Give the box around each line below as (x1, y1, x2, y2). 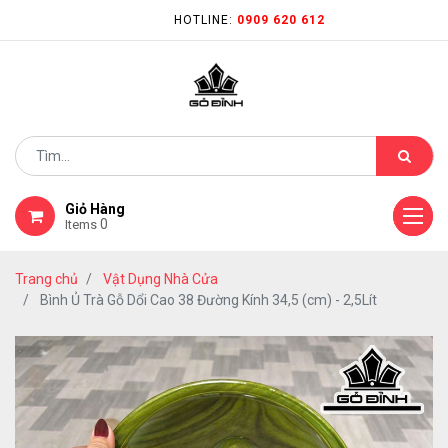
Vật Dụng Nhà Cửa (103, 271, 218, 287)
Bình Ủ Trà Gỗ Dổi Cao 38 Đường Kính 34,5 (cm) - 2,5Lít (40, 292, 377, 308)
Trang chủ (15, 271, 78, 287)
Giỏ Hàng (65, 201, 125, 217)
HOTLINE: (173, 13, 237, 27)
